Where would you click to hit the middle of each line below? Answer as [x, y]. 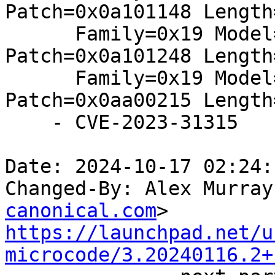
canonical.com [81, 211]
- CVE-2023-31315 [28, 122]
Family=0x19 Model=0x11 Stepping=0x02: [40, 34]
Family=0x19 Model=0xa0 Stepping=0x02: [40, 78]
